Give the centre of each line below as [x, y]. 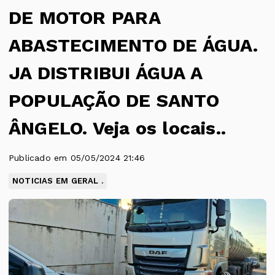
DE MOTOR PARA [84, 17]
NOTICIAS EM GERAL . [58, 181]
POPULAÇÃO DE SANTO [114, 100]
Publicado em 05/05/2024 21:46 [77, 158]
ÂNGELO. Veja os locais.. [118, 128]
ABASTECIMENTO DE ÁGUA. [134, 45]
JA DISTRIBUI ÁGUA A [105, 73]
